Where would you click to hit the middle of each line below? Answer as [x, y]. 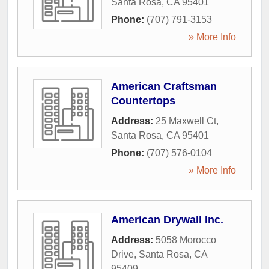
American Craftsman [164, 86]
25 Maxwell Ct [186, 121]
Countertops [143, 101]
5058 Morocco [186, 240]
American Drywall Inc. [167, 220]
